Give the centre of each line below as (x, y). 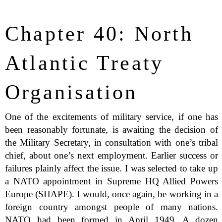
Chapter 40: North (99, 33)
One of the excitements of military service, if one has (112, 117)
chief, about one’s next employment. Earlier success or (112, 156)
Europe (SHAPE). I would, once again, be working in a (112, 194)
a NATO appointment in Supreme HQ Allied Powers (112, 181)
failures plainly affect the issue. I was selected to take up (112, 168)
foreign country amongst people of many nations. (112, 207)
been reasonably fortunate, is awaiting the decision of (112, 130)
